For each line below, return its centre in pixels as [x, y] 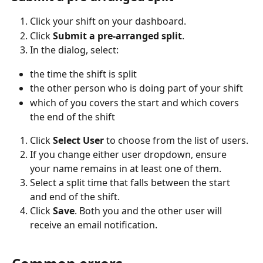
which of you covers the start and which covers [136, 102]
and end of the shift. [75, 197]
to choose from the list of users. [176, 140]
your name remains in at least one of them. [126, 169]
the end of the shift [73, 117]
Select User [78, 140]
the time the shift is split [83, 74]
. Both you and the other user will [149, 211]
